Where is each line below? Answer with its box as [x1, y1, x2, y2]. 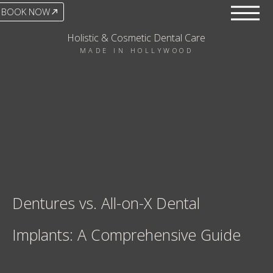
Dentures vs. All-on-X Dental [12, 193, 200, 213]
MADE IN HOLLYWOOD [79, 46, 194, 55]
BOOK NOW [1, 5, 50, 18]
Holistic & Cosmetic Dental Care [67, 31, 206, 44]
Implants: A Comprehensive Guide [12, 224, 241, 245]
